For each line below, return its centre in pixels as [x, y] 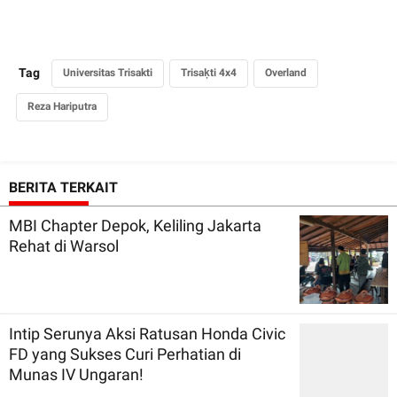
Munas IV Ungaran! [76, 374]
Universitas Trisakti [108, 72]
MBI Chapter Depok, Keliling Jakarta [135, 225]
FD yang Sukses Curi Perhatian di [125, 354]
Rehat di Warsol [64, 245]
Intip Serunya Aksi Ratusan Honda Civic [147, 333]
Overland [286, 72]
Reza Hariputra [62, 106]
